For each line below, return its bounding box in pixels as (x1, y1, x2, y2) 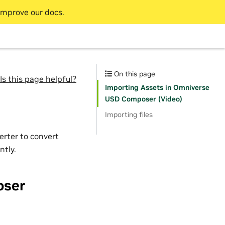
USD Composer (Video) (105, 94, 182, 103)
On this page (112, 69, 156, 78)
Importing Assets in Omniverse (105, 83, 209, 92)
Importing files (105, 110, 153, 119)
